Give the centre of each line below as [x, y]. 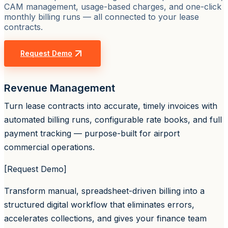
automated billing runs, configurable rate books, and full [113, 119]
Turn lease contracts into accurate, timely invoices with [111, 106]
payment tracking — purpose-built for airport [92, 133]
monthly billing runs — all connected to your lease [102, 17]
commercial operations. [49, 147]
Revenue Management [60, 88]
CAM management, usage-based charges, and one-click [113, 6]
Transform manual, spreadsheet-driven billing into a [104, 191]
